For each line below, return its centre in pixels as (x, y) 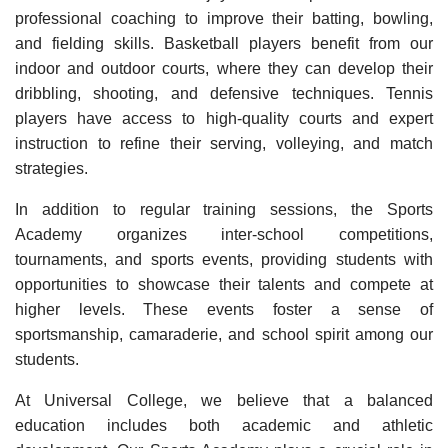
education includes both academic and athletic (224, 425)
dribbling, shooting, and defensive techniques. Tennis (224, 93)
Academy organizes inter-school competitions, (224, 234)
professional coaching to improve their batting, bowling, (224, 18)
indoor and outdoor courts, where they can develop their (224, 68)
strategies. (51, 168)
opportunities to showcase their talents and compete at (224, 284)
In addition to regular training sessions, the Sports (224, 209)
